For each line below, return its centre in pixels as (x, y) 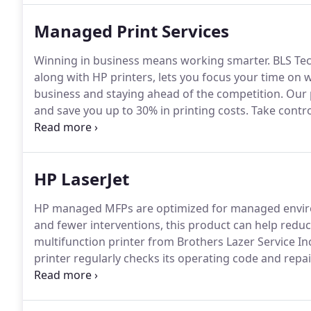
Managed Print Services (132, 31)
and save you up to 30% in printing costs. (141, 110)
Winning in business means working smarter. (152, 60)
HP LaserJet (82, 179)
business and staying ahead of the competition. (159, 94)
